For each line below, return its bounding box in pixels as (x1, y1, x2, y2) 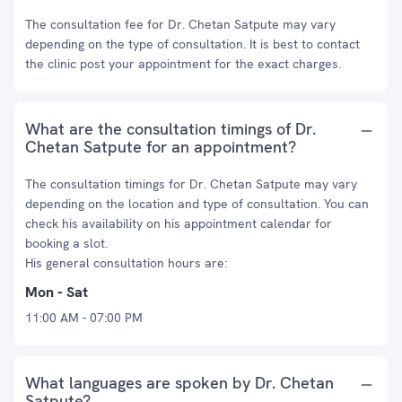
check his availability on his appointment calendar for (25, 215, 332, 232)
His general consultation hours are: (25, 255, 227, 271)
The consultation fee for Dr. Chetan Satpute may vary (25, 16, 336, 32)
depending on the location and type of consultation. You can (25, 196, 369, 212)
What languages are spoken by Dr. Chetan (25, 372, 334, 393)
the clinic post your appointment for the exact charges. (25, 56, 341, 72)
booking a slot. (25, 235, 108, 251)
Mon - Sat (25, 283, 88, 301)
